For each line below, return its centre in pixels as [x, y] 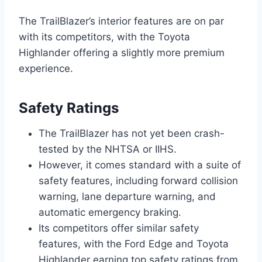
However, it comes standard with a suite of [140, 165]
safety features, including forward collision [138, 180]
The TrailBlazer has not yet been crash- [132, 133]
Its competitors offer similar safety [119, 228]
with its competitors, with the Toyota [104, 37]
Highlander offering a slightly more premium [122, 52]
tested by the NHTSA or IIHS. [108, 149]
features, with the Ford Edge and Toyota [134, 244]
